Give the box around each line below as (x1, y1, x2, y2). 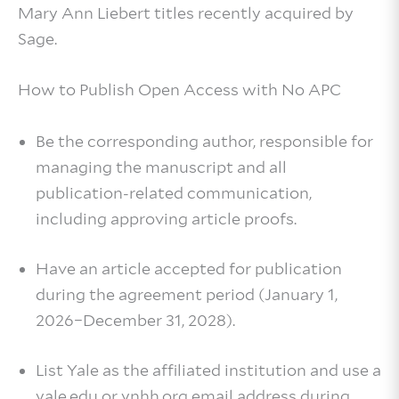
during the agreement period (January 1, (36, 285, 338, 305)
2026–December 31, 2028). (36, 311, 239, 330)
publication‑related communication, (36, 183, 312, 203)
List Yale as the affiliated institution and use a (36, 361, 381, 380)
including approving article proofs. (36, 209, 300, 229)
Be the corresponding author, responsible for (36, 132, 373, 151)
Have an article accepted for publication (36, 259, 342, 279)
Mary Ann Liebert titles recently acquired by (18, 3, 354, 22)
